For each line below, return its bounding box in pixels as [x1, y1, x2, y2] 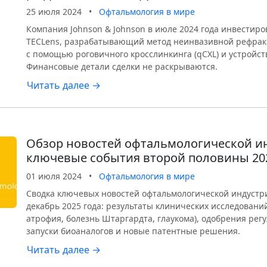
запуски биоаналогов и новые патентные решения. [26, 225, 240, 237]
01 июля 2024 [26, 170, 82, 182]
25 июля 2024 [26, 6, 82, 17]
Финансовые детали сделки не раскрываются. [26, 61, 218, 72]
